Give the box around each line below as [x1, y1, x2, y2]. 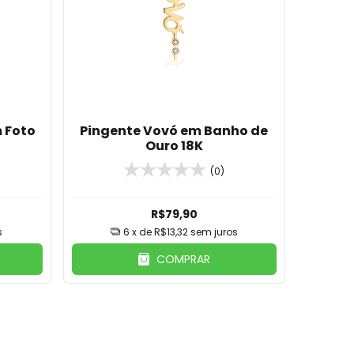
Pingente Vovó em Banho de [80, 121, 269, 140]
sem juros [190, 224, 238, 239]
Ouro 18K [145, 136, 203, 155]
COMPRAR [156, 250, 211, 267]
